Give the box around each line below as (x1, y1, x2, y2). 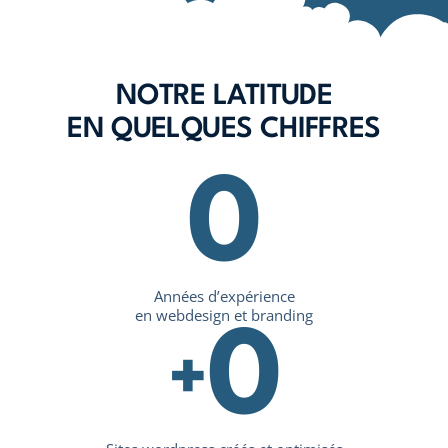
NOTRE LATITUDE (115, 82, 333, 112)
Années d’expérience (153, 285, 295, 307)
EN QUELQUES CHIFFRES (67, 115, 381, 145)
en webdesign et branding (135, 304, 313, 326)
